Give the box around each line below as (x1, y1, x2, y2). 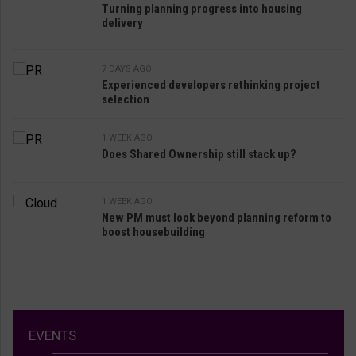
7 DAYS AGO (102, 63, 152, 74)
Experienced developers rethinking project (102, 77, 320, 92)
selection (102, 91, 149, 106)
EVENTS (29, 327, 76, 343)
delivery (102, 15, 143, 30)
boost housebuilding (102, 224, 205, 239)
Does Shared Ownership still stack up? (102, 146, 296, 161)
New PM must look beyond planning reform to (102, 210, 331, 225)
